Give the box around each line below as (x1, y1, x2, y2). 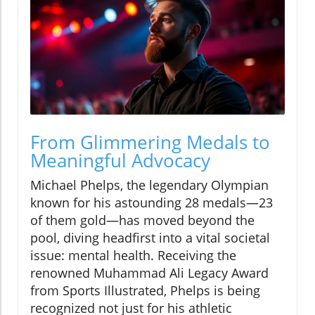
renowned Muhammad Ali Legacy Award (30, 264, 269, 282)
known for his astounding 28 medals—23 (30, 194, 273, 212)
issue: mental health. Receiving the (30, 247, 236, 264)
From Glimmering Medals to (30, 129, 270, 155)
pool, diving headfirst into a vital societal (30, 229, 270, 247)
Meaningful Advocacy (30, 148, 210, 174)
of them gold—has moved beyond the (30, 212, 255, 229)
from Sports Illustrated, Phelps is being (30, 282, 260, 300)
